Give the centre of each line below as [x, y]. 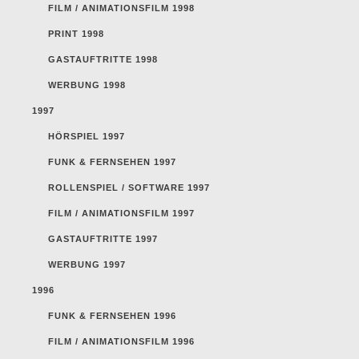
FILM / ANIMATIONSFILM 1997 [121, 213]
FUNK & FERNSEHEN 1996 [112, 315]
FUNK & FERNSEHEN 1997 [112, 161]
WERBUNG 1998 [87, 85]
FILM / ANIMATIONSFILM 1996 [121, 341]
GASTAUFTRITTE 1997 [103, 238]
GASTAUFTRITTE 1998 [103, 59]
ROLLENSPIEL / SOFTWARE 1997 [129, 187]
